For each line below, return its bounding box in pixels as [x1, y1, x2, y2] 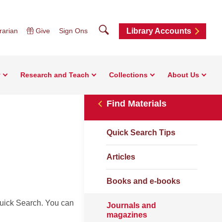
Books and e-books [107, 177, 180, 185]
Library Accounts [126, 27, 191, 35]
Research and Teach [20, 71, 89, 79]
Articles [107, 153, 135, 161]
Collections [109, 71, 148, 79]
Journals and [107, 201, 156, 210]
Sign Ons [59, 27, 88, 35]
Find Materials [107, 99, 166, 109]
